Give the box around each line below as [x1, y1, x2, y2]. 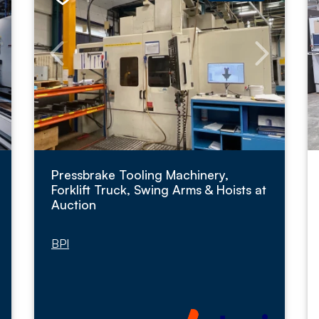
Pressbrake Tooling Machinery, [51, 167, 229, 182]
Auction [51, 197, 96, 212]
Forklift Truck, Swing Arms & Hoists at [51, 182, 266, 197]
